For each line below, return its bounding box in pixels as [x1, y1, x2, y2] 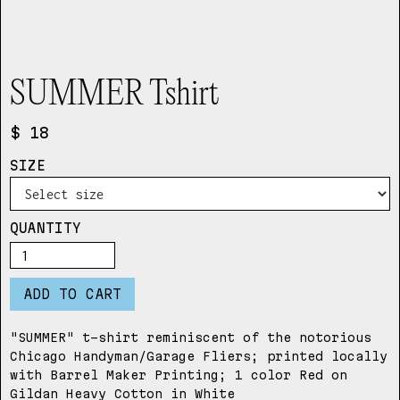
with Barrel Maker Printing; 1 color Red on [10, 368, 347, 383]
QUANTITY [10, 221, 81, 237]
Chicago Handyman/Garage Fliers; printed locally [10, 349, 387, 364]
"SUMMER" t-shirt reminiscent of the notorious [10, 330, 371, 346]
